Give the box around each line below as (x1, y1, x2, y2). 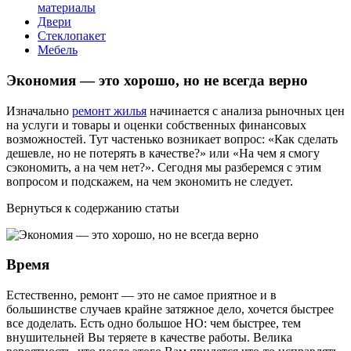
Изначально (6, 103, 72, 118)
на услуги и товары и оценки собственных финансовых (6, 118, 306, 132)
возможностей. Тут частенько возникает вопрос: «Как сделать (6, 132, 338, 146)
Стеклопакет (38, 29, 106, 43)
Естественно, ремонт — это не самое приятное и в (6, 288, 277, 302)
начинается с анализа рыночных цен (147, 103, 345, 118)
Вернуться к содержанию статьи (6, 201, 179, 215)
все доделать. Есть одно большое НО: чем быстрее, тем (6, 316, 301, 330)
